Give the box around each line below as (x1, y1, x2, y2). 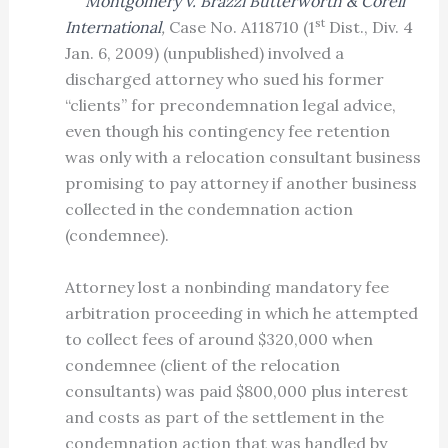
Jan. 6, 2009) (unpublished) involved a (64, 43, 344, 64)
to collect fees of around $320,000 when (64, 328, 373, 349)
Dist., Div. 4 (324, 17, 413, 38)
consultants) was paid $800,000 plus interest (64, 380, 408, 401)
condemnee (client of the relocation (64, 354, 340, 375)
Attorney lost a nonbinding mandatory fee (64, 276, 389, 297)
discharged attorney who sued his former (64, 69, 384, 90)
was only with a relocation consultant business (64, 147, 421, 168)
